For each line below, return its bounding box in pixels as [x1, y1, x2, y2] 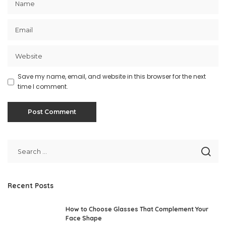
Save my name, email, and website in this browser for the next [18, 72, 206, 81]
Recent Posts [8, 181, 53, 190]
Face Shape [66, 214, 102, 222]
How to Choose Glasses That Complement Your [66, 205, 208, 213]
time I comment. [18, 82, 68, 91]
